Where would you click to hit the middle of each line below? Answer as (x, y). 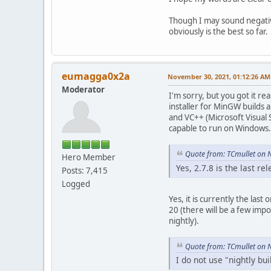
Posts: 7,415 (85, 170)
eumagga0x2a (96, 76)
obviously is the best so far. (218, 31)
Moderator (83, 89)
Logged (76, 184)
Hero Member (89, 157)
